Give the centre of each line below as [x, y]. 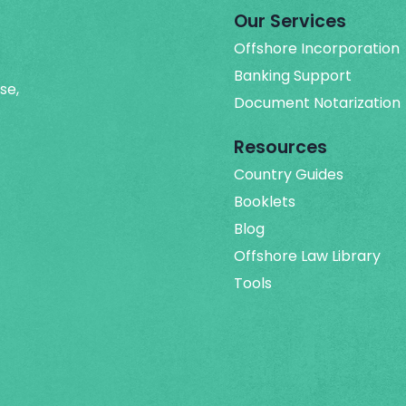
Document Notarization [317, 102]
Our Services [290, 21]
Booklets [265, 201]
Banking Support [293, 75]
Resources [280, 147]
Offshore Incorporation [317, 48]
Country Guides [289, 174]
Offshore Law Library [307, 256]
